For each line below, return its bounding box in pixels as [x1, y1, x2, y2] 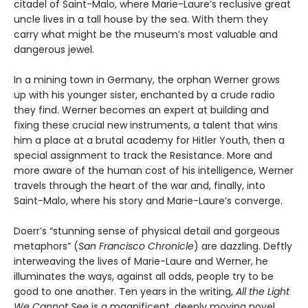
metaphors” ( [14, 239, 78, 253]
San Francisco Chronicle [78, 239, 194, 253]
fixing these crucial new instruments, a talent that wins [14, 118, 278, 132]
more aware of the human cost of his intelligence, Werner [14, 164, 294, 177]
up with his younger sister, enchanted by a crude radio [14, 88, 275, 102]
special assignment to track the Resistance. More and [14, 148, 272, 162]
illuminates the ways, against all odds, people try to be [14, 269, 274, 283]
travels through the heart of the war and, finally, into [14, 179, 265, 192]
